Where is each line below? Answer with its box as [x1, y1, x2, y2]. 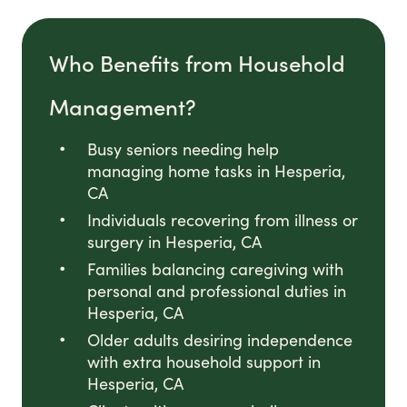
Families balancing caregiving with [87, 258, 343, 281]
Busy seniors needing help [87, 138, 279, 161]
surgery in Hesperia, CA [87, 231, 262, 253]
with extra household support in [87, 351, 321, 373]
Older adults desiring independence [87, 329, 352, 352]
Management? [49, 91, 196, 122]
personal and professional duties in [87, 280, 346, 303]
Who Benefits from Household [49, 47, 345, 78]
